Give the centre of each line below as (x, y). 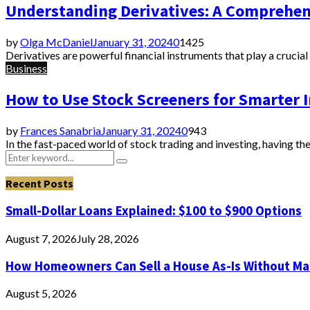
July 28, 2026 (108, 238)
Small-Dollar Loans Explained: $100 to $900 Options (154, 211)
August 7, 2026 (41, 238)
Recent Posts (39, 183)
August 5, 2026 (41, 293)
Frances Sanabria (61, 130)
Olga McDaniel (56, 42)
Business (26, 68)
